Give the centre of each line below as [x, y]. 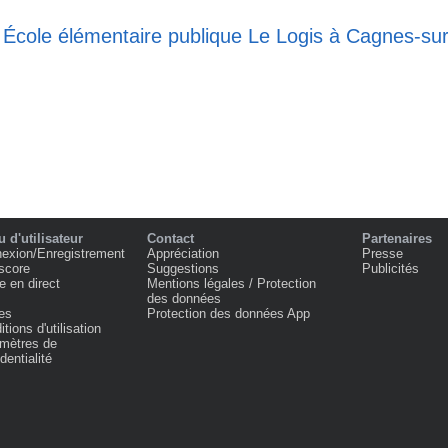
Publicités [390, 268]
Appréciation [183, 253]
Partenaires [397, 238]
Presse [382, 253]
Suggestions [183, 268]
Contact [170, 238]
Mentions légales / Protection [231, 283]
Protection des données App [228, 313]
